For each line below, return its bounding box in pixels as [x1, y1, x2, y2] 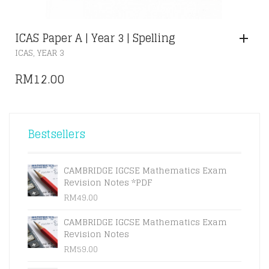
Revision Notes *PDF [64, 175, 153, 190]
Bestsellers [28, 124, 85, 144]
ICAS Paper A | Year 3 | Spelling [15, 28, 175, 47]
